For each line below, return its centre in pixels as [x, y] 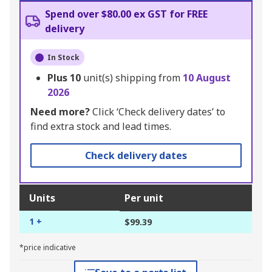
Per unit [144, 198]
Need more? [60, 112]
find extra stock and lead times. [101, 127]
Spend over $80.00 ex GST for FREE [126, 14]
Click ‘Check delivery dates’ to [158, 112]
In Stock [63, 58]
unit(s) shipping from [133, 78]
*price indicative [48, 248]
